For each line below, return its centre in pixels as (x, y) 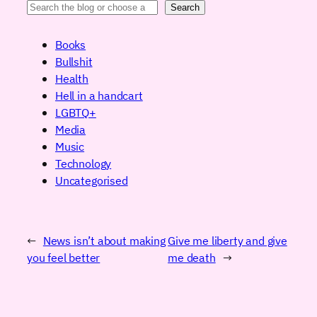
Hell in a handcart (99, 95)
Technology (83, 163)
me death (192, 258)
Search (185, 7)
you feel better (64, 258)
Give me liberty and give (227, 241)
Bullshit (74, 61)
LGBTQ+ (76, 112)
